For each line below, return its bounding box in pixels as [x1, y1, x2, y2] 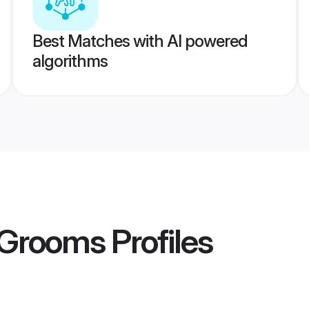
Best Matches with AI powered [32, 31, 248, 51]
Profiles [105, 221, 212, 262]
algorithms [32, 51, 108, 71]
